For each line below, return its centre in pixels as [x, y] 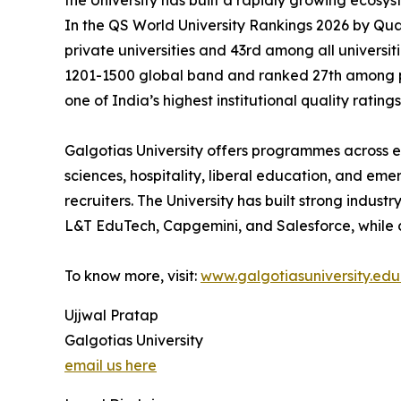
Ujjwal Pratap [111, 315]
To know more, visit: [132, 276]
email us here [111, 365]
